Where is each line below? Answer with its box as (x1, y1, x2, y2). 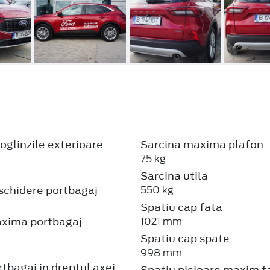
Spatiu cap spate (140, 231, 230, 246)
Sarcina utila (140, 168, 209, 183)
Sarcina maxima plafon (140, 137, 264, 152)
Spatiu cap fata (140, 199, 223, 215)
